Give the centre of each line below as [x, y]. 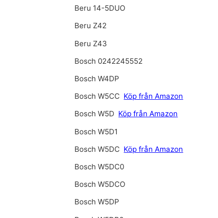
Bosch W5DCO [100, 184]
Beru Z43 [91, 43]
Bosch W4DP [97, 79]
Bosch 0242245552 [109, 61]
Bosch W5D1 [96, 131]
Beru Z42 [91, 26]
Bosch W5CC [98, 96]
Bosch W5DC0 [100, 166]
